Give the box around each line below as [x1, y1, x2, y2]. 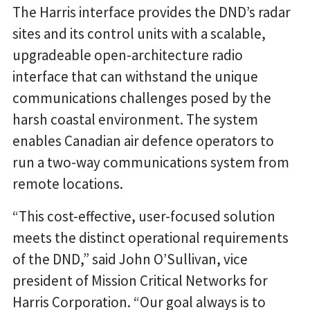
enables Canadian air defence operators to [12, 131, 274, 151]
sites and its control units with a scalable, [12, 24, 266, 44]
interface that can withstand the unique [12, 67, 258, 86]
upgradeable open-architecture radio [12, 46, 243, 65]
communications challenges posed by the [12, 89, 271, 108]
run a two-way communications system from [12, 153, 289, 172]
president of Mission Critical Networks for [12, 271, 268, 291]
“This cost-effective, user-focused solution [12, 207, 275, 226]
